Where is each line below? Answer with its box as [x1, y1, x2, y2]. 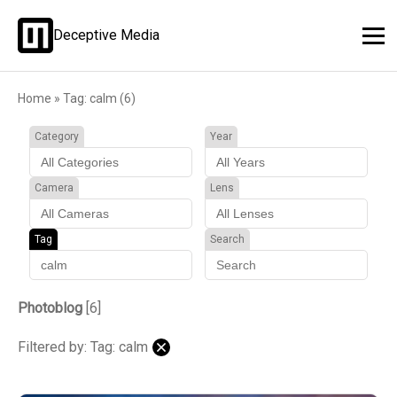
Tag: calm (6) [63, 91, 136, 105]
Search [209, 233, 245, 245]
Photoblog [18, 300, 82, 316]
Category [35, 130, 80, 143]
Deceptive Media [53, 27, 160, 43]
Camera [35, 182, 74, 194]
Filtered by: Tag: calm [18, 339, 148, 355]
